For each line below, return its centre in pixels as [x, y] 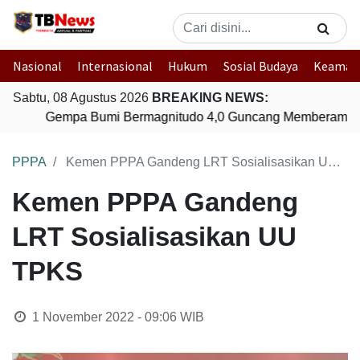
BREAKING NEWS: [210, 98]
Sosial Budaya [260, 66]
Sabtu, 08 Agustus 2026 [82, 98]
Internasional [115, 66]
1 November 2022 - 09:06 [104, 317]
